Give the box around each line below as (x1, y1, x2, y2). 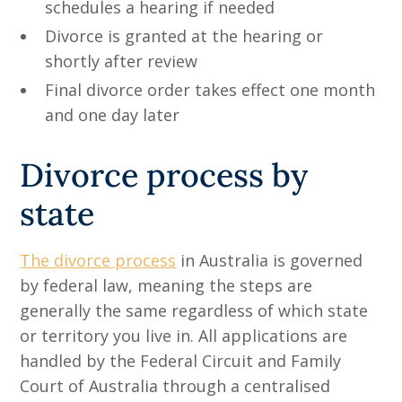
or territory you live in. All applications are (20, 325, 348, 347)
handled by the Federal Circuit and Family (20, 350, 342, 372)
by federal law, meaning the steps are (20, 275, 313, 297)
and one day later (45, 104, 180, 127)
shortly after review (45, 50, 198, 73)
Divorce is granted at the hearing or (45, 25, 324, 48)
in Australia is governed (176, 249, 363, 272)
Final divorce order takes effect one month (45, 79, 376, 101)
